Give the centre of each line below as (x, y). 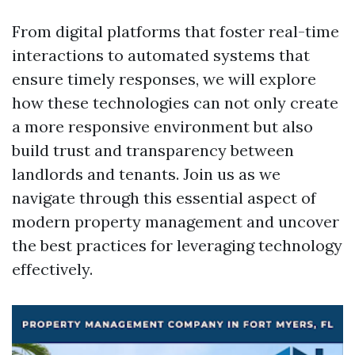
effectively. (52, 269)
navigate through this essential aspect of (164, 198)
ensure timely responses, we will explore (164, 79)
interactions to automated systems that (161, 55)
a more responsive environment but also (162, 126)
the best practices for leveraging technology (177, 245)
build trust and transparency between (153, 150)
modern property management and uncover (176, 221)
